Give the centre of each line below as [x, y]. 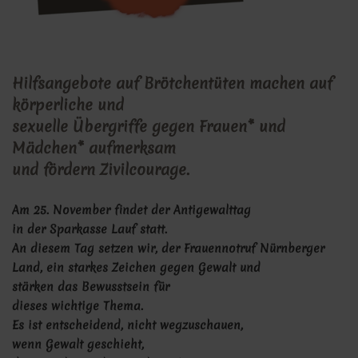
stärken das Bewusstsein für [93, 287]
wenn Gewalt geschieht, [80, 345]
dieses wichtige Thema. [80, 306]
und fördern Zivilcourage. [101, 170]
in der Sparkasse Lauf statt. [91, 230]
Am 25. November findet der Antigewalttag [131, 211]
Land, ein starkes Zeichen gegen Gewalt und [138, 268]
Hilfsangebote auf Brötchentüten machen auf [172, 84]
